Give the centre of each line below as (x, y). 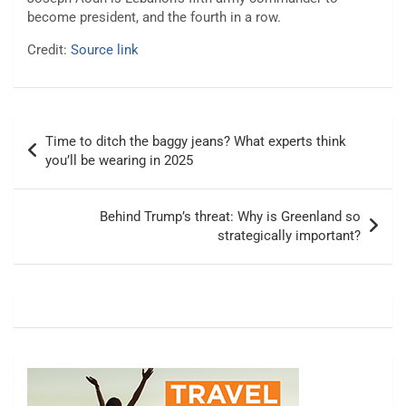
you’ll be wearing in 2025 (119, 161)
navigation (64, 157)
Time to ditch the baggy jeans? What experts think (196, 142)
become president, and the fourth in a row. (154, 18)
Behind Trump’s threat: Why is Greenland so (230, 217)
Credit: (49, 50)
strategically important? (289, 236)
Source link (105, 50)
